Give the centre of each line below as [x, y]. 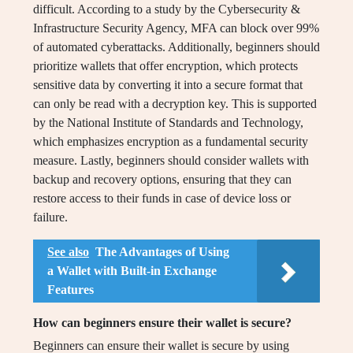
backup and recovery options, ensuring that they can [162, 180]
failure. [50, 217]
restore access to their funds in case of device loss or [162, 199]
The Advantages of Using [162, 252]
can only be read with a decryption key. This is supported [175, 104]
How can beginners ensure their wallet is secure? [162, 323]
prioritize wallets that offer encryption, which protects [165, 66]
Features [71, 290]
